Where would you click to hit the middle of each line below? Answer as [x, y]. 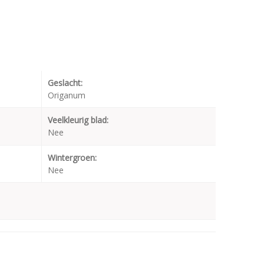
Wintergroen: [72, 157]
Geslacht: [65, 82]
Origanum [67, 95]
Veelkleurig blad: [78, 120]
